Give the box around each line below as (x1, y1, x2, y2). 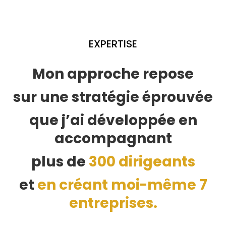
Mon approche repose (32, 64, 194, 84)
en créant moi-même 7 (37, 175, 207, 195)
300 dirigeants (88, 151, 195, 172)
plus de (31, 151, 89, 172)
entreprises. (69, 193, 157, 213)
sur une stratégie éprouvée (13, 87, 213, 107)
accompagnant (54, 128, 172, 148)
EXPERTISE (89, 36, 137, 51)
